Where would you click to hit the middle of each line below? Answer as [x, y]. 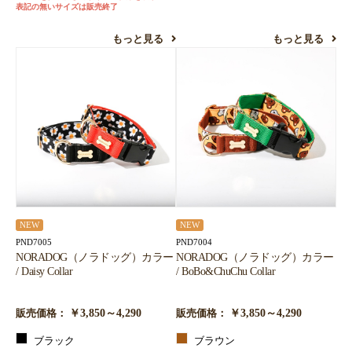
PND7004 [194, 242]
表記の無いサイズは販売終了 [67, 7]
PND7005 [34, 242]
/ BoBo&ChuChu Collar [225, 271]
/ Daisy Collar [44, 271]
